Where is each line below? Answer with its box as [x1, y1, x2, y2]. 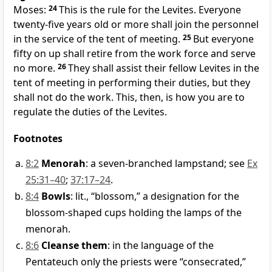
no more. [13, 61, 58, 75]
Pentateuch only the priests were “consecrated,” [25, 255, 246, 269]
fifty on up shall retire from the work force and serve [13, 47, 256, 61]
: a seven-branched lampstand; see [86, 157, 247, 171]
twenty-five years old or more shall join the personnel [13, 18, 259, 32]
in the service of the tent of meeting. [13, 32, 180, 46]
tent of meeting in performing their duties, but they [13, 76, 250, 90]
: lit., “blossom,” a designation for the [70, 189, 239, 203]
